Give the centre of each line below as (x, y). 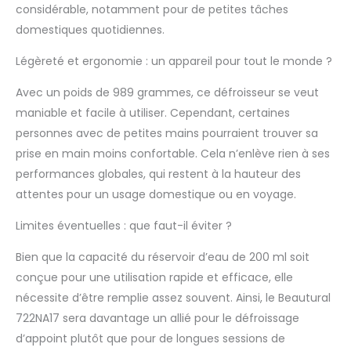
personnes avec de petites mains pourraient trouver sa (167, 134)
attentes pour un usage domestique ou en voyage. (156, 195)
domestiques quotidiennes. (90, 30)
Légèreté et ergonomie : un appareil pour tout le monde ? (174, 62)
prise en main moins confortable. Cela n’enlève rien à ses (173, 154)
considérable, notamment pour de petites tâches (152, 10)
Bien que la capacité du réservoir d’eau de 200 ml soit (163, 257)
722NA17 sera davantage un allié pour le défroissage (157, 318)
